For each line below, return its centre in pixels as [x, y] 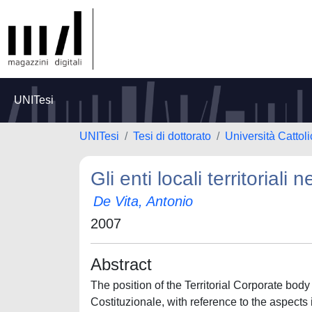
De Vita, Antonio [143, 201]
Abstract [121, 264]
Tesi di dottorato [172, 136]
